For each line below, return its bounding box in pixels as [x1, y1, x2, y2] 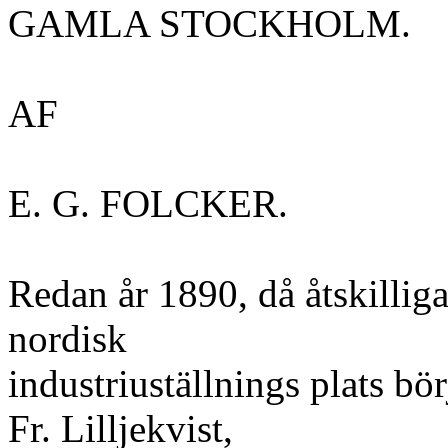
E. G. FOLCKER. [8, 182, 288, 225]
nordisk [8, 317, 127, 360]
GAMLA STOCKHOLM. [8, 2, 411, 45]
